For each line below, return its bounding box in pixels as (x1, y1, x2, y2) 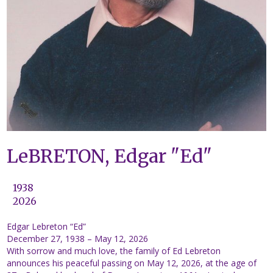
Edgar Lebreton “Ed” (7, 221, 87, 233)
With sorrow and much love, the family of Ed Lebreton (7, 245, 221, 257)
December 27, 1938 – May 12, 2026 (7, 233, 149, 245)
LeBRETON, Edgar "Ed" (7, 144, 213, 168)
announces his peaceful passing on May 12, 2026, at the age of (7, 257, 257, 269)
